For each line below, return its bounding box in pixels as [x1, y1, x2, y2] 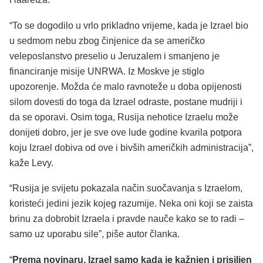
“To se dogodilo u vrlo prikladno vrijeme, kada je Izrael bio [9, 20, 248, 31]
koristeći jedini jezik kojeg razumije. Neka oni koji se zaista [9, 198, 253, 209]
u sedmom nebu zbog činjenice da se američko [9, 35, 205, 46]
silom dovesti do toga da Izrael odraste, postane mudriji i [9, 96, 242, 107]
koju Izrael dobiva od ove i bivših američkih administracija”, [9, 142, 254, 153]
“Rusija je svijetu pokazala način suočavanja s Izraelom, [9, 183, 242, 194]
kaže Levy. [9, 157, 53, 168]
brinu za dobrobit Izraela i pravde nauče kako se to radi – [9, 214, 244, 224]
